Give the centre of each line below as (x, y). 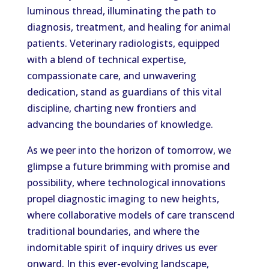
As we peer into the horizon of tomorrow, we (129, 150)
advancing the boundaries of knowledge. (120, 124)
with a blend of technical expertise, (106, 59)
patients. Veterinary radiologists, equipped (123, 43)
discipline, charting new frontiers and (111, 108)
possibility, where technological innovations (126, 183)
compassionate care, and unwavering (111, 76)
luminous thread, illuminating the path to (121, 11)
